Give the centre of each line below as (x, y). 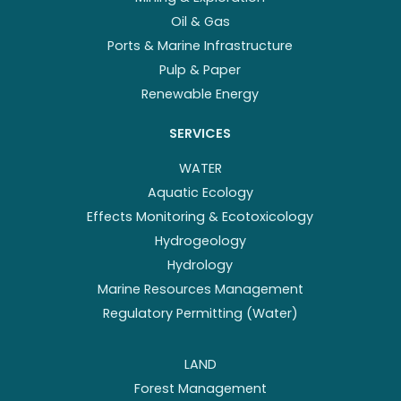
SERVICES (200, 134)
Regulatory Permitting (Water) (200, 314)
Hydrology (200, 265)
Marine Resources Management (200, 290)
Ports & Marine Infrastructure (200, 46)
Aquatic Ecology (200, 193)
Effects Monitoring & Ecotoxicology (200, 217)
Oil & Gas (200, 22)
